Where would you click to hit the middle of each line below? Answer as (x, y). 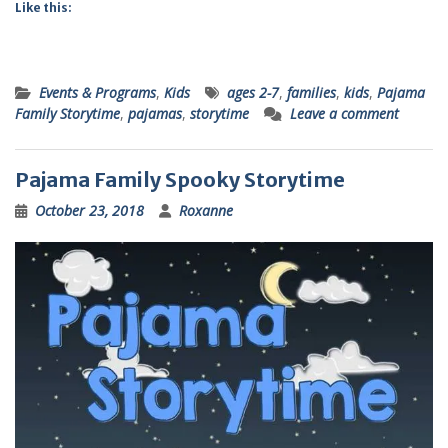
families (311, 93)
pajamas (155, 114)
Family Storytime (67, 114)
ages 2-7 (253, 93)
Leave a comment (344, 114)
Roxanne (206, 211)
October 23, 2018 (89, 211)
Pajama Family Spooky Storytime (180, 180)
